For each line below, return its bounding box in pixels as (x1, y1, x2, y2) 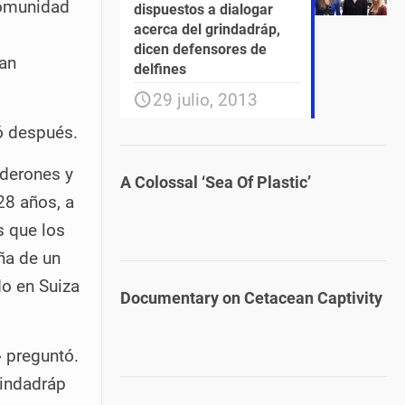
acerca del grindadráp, (134, 21, 280, 38)
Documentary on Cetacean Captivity (120, 288, 382, 307)
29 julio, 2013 (153, 89, 258, 110)
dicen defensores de (134, 41, 267, 58)
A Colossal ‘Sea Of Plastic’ (120, 173, 311, 192)
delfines (134, 61, 186, 78)
